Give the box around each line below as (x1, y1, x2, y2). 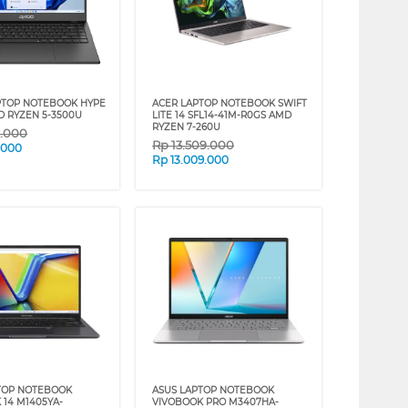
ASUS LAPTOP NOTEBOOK (152, 384, 275, 397)
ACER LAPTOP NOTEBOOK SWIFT (152, 97, 308, 110)
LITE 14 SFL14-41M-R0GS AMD (152, 109, 292, 122)
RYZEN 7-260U (152, 121, 221, 134)
